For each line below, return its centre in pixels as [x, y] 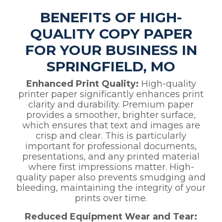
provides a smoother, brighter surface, [111, 115]
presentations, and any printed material [111, 157]
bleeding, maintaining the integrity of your [111, 188]
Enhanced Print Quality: [82, 84]
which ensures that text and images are [111, 126]
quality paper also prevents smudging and [111, 178]
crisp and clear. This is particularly [111, 136]
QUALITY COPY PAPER [111, 34]
